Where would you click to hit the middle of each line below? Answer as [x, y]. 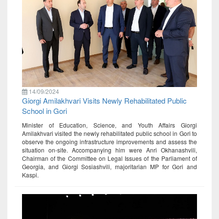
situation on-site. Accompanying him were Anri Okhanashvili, [109, 150]
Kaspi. [30, 175]
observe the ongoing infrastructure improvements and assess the [109, 141]
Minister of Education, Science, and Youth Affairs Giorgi [109, 125]
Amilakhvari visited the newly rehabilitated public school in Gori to [109, 133]
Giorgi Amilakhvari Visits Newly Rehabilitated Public [104, 100]
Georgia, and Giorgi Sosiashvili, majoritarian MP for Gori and [109, 166]
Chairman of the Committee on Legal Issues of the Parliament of [109, 158]
